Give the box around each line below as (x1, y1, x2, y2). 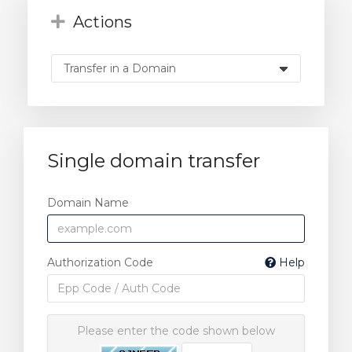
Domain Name (47, 196, 129, 210)
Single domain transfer (47, 149, 260, 172)
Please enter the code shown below (77, 324, 275, 338)
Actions (65, 13, 132, 31)
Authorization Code (47, 255, 153, 269)
